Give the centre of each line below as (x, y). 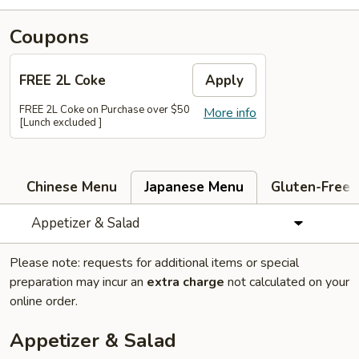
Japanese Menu (194, 187)
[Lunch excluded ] (61, 123)
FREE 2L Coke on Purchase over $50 (105, 110)
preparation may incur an (78, 282)
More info (230, 113)
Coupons (49, 37)
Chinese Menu (72, 187)
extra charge (186, 282)
